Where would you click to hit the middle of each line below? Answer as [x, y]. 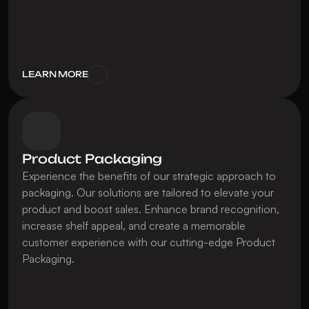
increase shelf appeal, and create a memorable [134, 226]
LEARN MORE [55, 74]
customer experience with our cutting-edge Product [149, 242]
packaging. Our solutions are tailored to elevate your [148, 192]
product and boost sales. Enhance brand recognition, [151, 209]
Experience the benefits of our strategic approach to [149, 176]
